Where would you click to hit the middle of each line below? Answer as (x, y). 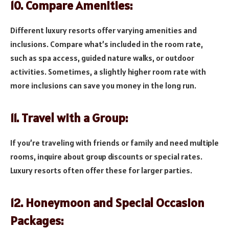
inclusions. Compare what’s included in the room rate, (107, 44)
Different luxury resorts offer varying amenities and (104, 30)
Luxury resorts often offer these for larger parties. (101, 170)
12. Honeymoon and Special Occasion (107, 202)
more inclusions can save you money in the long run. (103, 85)
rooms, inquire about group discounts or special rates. (106, 156)
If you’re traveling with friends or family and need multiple (114, 142)
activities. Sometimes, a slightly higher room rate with (108, 71)
